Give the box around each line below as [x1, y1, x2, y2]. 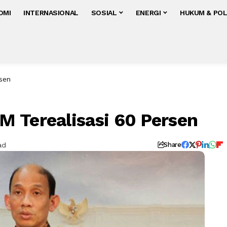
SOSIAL [91, 8, 117, 17]
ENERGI [135, 8, 161, 17]
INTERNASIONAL [23, 8, 79, 17]
